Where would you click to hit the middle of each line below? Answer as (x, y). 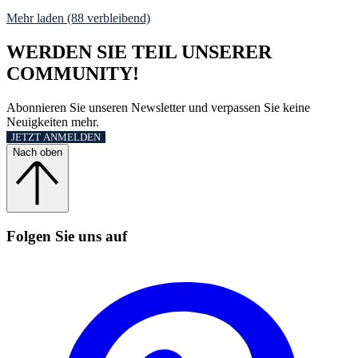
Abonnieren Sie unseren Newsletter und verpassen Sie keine (158, 108)
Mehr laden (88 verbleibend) (78, 18)
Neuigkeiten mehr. (53, 122)
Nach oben (38, 153)
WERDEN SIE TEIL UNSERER (139, 52)
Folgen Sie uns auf (67, 236)
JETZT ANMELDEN (56, 137)
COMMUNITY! (73, 74)
